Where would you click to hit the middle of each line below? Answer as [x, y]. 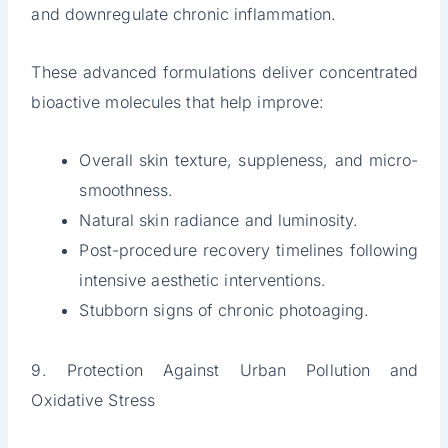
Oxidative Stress [93, 400]
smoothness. [126, 190]
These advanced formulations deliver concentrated [225, 72]
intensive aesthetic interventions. [202, 280]
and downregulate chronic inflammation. [184, 14]
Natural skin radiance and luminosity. [219, 220]
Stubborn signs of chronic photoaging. [224, 310]
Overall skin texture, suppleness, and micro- [249, 160]
